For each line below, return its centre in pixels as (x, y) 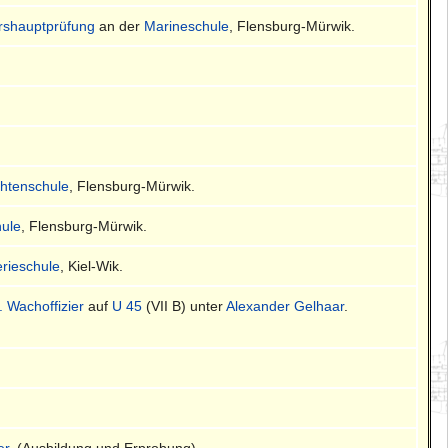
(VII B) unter (184, 305)
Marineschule (187, 25)
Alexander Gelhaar (285, 305)
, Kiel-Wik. (92, 265)
